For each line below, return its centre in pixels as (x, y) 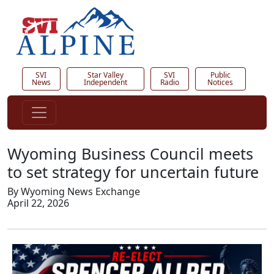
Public (220, 75)
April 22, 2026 (38, 203)
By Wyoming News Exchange (74, 192)
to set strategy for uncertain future (133, 172)
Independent (105, 83)
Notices (220, 83)
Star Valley (105, 75)
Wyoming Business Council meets (130, 154)
